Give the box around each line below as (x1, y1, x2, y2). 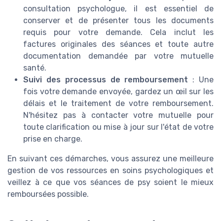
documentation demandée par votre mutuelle (23, 51, 214, 61)
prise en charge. (23, 134, 82, 144)
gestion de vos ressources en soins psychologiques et (7, 166, 214, 176)
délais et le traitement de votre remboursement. (23, 99, 214, 109)
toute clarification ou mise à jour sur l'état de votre (23, 122, 214, 132)
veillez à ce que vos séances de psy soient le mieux (7, 178, 214, 187)
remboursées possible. (7, 189, 89, 199)
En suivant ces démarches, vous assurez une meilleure (7, 154, 214, 164)
